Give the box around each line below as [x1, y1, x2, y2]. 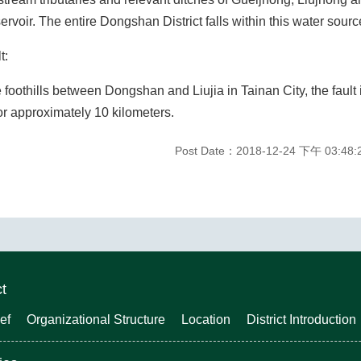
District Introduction [247, 312, 356, 326]
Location [181, 312, 230, 326]
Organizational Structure [27, 312, 165, 326]
